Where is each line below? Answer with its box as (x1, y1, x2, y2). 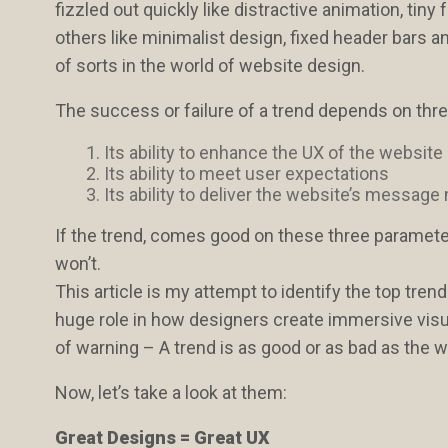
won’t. (55, 253, 102, 274)
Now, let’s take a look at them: (55, 382, 288, 403)
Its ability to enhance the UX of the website (104, 142, 444, 163)
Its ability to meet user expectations (104, 163, 390, 184)
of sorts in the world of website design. (55, 55, 366, 76)
